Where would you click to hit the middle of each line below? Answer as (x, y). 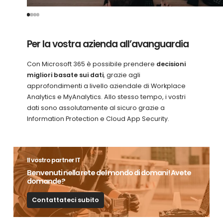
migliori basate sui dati (65, 75)
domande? (46, 181)
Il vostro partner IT (54, 160)
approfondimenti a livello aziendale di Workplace (107, 86)
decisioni (171, 64)
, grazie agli (122, 75)
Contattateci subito (66, 200)
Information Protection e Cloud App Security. (98, 118)
